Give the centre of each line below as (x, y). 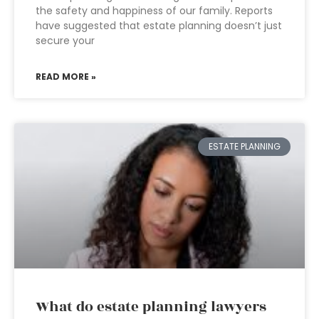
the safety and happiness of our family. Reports (154, 11)
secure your (65, 41)
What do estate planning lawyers (151, 307)
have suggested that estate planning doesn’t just (159, 26)
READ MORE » (66, 77)
